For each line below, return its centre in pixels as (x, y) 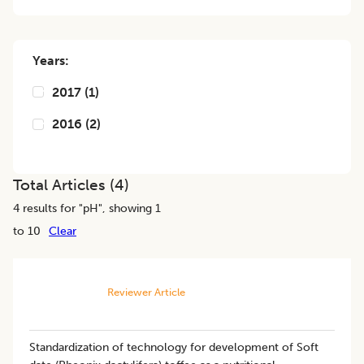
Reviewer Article (146, 292)
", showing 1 (130, 208)
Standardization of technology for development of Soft (174, 347)
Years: (51, 61)
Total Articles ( (64, 184)
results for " (51, 208)
